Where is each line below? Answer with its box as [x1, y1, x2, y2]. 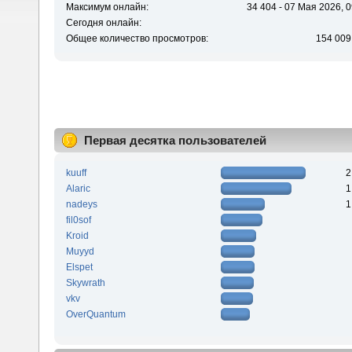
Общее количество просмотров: [65, 33, 208, 45]
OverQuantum [65, 308, 126, 320]
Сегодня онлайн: [65, 17, 141, 29]
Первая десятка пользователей [84, 134, 266, 148]
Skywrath [65, 277, 105, 288]
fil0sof [65, 214, 91, 225]
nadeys [65, 198, 97, 210]
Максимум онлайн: [65, 2, 148, 13]
